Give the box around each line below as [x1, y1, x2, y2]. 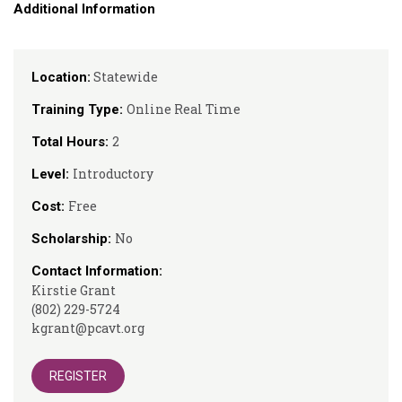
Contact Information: [31, 263, 162, 279]
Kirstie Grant [31, 282, 116, 299]
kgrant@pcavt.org [31, 319, 144, 336]
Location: [31, 69, 91, 85]
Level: [31, 166, 73, 182]
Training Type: [31, 101, 127, 118]
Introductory [73, 165, 153, 182]
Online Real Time [127, 100, 240, 118]
